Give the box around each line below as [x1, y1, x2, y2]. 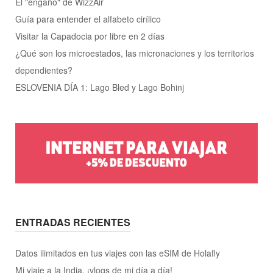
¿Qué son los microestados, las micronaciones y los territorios [15, 46, 254, 59]
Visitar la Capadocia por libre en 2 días [15, 29, 165, 42]
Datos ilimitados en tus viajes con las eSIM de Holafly [15, 247, 220, 260]
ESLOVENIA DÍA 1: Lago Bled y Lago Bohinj [15, 80, 184, 93]
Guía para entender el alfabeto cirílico [15, 12, 161, 25]
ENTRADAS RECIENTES [15, 215, 130, 230]
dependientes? [15, 63, 73, 76]
